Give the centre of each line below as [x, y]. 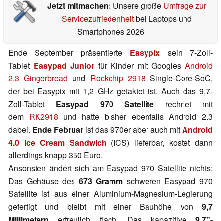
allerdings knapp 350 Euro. [55, 155]
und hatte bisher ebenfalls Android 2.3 [135, 117]
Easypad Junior [64, 66]
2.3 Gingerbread [38, 78]
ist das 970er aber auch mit [133, 130]
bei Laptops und [163, 19]
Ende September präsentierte [69, 53]
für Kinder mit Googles [140, 66]
